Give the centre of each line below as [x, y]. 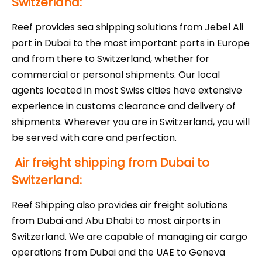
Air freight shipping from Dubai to [112, 163]
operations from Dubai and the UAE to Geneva [118, 253]
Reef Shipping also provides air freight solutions [120, 205]
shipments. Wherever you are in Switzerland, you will [131, 122]
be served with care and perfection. [94, 138]
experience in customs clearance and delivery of [124, 106]
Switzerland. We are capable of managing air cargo [130, 237]
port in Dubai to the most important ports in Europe [131, 43]
